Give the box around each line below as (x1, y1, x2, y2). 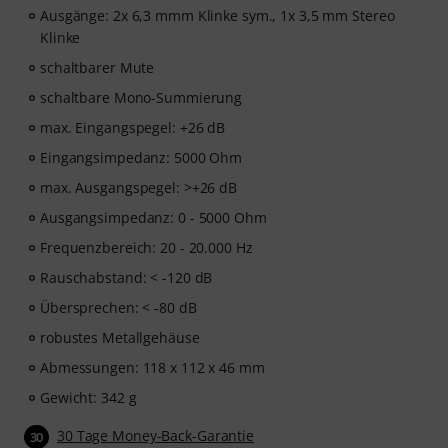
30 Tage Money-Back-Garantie (57, 426, 255, 445)
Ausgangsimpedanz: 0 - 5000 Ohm (40, 208, 267, 227)
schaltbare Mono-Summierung (40, 88, 243, 107)
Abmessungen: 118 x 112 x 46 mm (40, 358, 265, 377)
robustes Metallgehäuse (40, 328, 200, 347)
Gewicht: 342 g (40, 388, 137, 407)
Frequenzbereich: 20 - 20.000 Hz (40, 238, 253, 257)
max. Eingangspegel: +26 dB (40, 118, 226, 137)
